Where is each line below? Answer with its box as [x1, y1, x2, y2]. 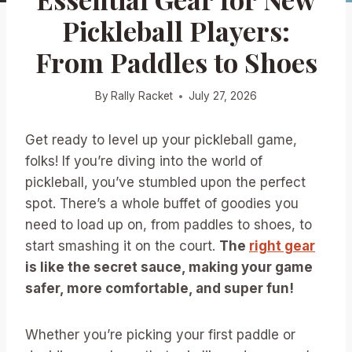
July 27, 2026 [189, 90, 258, 103]
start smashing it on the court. [25, 238, 219, 255]
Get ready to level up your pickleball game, [25, 132, 297, 148]
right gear [249, 238, 315, 255]
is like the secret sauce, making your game [25, 259, 313, 276]
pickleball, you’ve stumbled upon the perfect [25, 174, 306, 191]
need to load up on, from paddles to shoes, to [25, 217, 312, 233]
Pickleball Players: [62, 12, 290, 49]
